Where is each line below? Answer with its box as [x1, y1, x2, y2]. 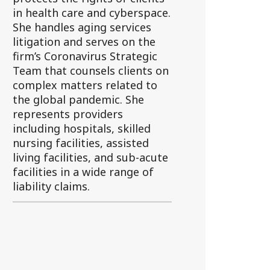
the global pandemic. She [12, 92, 144, 107]
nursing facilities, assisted [12, 136, 149, 150]
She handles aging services [12, 20, 151, 34]
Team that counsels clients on [12, 63, 169, 78]
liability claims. [12, 179, 90, 193]
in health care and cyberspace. [12, 5, 171, 20]
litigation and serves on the [12, 34, 155, 49]
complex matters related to [12, 78, 157, 92]
